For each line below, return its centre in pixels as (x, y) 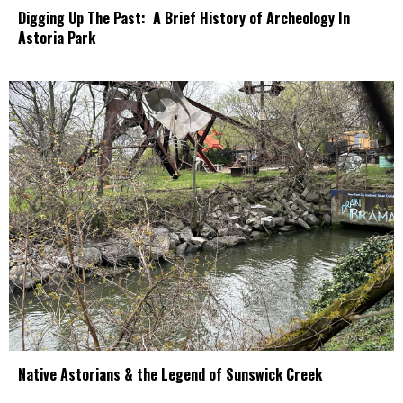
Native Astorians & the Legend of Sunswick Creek (170, 375)
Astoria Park (57, 38)
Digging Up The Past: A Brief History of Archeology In (184, 18)
